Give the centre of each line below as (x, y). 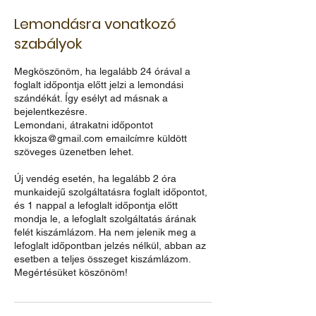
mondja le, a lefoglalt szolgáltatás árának (105, 218)
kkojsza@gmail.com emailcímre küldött (101, 138)
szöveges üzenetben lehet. (74, 151)
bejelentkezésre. (51, 111)
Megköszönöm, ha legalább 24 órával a (102, 71)
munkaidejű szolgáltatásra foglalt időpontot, (111, 192)
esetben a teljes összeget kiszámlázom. (103, 259)
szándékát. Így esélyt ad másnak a (91, 98)
